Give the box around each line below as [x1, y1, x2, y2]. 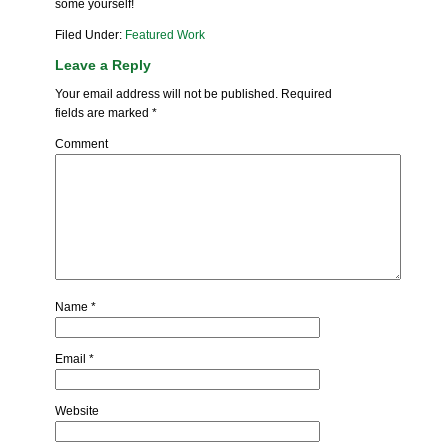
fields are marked [55, 106, 153, 120]
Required [278, 87, 333, 101]
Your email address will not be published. [55, 87, 279, 101]
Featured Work [125, 28, 206, 42]
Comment [55, 137, 109, 151]
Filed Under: [55, 28, 126, 42]
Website [55, 404, 100, 418]
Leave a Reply [55, 57, 152, 73]
